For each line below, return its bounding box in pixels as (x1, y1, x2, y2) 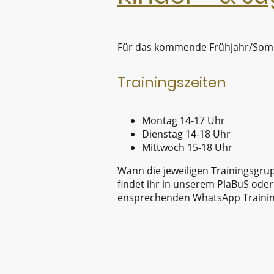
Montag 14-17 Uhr (142, 113, 225, 127)
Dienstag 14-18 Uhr (142, 127, 231, 141)
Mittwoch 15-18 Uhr (142, 140, 232, 154)
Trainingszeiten (117, 72, 226, 92)
